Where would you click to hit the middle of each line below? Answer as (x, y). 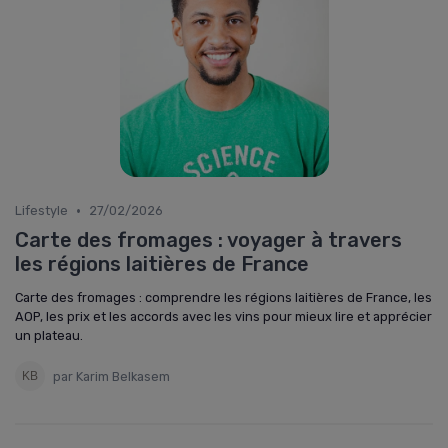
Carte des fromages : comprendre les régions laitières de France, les (223, 297)
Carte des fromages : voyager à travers (208, 240)
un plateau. (49, 335)
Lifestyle (41, 210)
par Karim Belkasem (111, 376)
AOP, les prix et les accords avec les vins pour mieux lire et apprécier (223, 316)
